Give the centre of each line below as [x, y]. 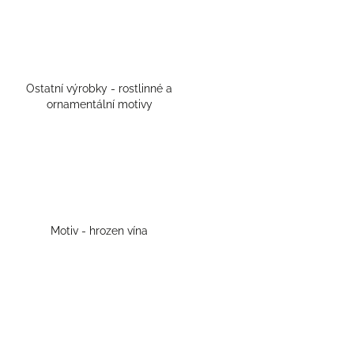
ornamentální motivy [99, 105]
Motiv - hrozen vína [99, 231]
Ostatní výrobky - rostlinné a [99, 89]
